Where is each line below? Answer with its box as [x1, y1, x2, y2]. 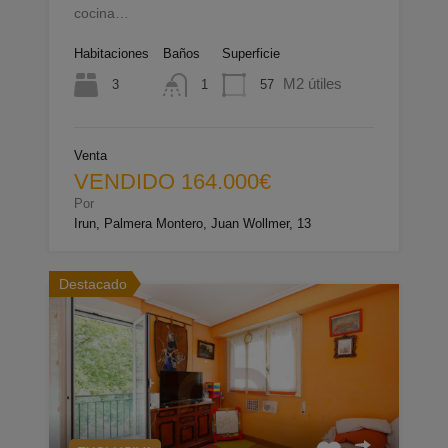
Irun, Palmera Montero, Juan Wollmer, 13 [74, 216, 311, 232]
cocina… [74, 5, 129, 22]
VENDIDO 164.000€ [74, 169, 271, 195]
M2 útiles [283, 75, 342, 93]
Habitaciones [74, 46, 149, 62]
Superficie [222, 46, 280, 62]
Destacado [59, 276, 127, 293]
